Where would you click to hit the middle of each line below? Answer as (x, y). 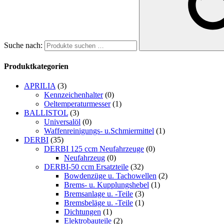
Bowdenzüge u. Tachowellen (110, 175)
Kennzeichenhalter (73, 94)
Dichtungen (82, 211)
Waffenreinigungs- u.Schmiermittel (99, 130)
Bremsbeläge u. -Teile (98, 202)
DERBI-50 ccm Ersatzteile (86, 166)
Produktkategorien (36, 66)
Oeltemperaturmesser (77, 103)
